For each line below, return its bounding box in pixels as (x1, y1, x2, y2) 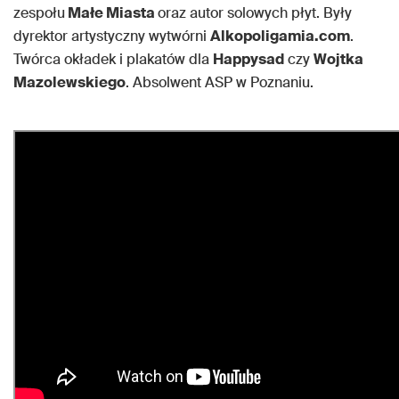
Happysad (213, 50, 284, 69)
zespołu (13, 4, 65, 22)
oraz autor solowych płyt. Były (158, 4, 352, 22)
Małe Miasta (65, 4, 158, 22)
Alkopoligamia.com (210, 27, 350, 45)
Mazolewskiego (13, 73, 126, 92)
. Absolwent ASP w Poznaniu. (126, 73, 313, 92)
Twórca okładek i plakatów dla (13, 50, 213, 69)
